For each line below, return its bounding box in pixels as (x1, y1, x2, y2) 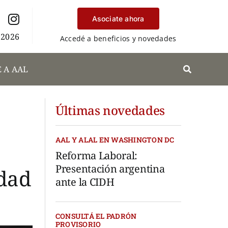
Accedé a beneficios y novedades (60, 34, 177, 43)
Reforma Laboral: (55, 149, 138, 162)
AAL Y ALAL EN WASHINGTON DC (55, 135, 175, 145)
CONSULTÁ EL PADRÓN (55, 211, 137, 221)
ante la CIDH (55, 175, 115, 189)
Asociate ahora (92, 14, 145, 23)
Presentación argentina (55, 162, 165, 176)
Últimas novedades (55, 102, 165, 119)
